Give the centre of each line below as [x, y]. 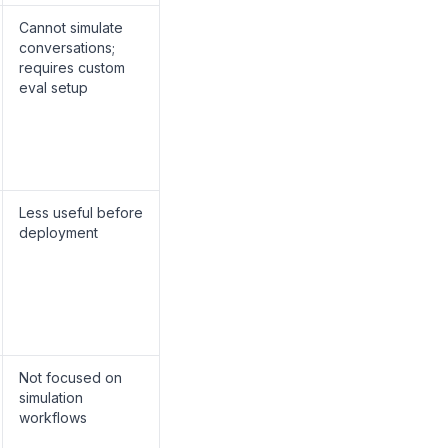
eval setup [53, 87]
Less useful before [81, 212]
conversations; [67, 47]
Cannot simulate [71, 27]
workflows [53, 417]
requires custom [72, 67]
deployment [58, 232]
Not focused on [70, 377]
